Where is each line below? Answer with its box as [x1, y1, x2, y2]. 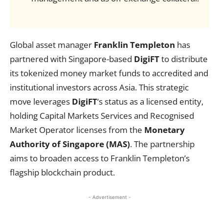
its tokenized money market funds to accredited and [10, 67, 208, 79]
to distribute [159, 53, 208, 65]
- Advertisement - [88, 194, 131, 200]
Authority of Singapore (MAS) [10, 138, 130, 150]
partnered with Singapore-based [10, 53, 134, 65]
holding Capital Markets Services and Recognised [10, 110, 194, 121]
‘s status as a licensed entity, [97, 96, 203, 107]
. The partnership [130, 138, 195, 150]
